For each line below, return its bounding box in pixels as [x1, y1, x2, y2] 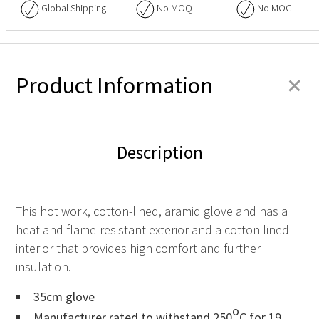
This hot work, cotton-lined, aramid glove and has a [16, 203, 288, 220]
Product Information [16, 70, 213, 100]
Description [116, 140, 203, 164]
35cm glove [33, 288, 95, 305]
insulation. [16, 258, 71, 276]
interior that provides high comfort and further [16, 240, 261, 257]
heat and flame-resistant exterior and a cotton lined [16, 221, 289, 239]
